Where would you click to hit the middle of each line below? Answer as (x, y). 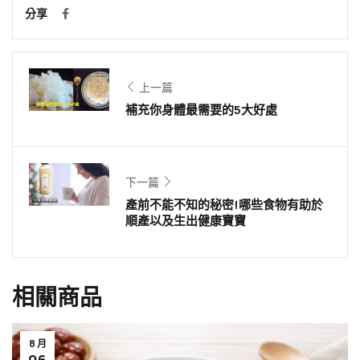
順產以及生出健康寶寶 (186, 221)
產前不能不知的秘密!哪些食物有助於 (224, 205)
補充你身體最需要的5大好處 (201, 110)
